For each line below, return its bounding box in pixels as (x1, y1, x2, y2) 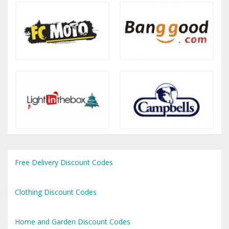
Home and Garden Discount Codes (15, 217, 130, 226)
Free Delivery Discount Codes (15, 157, 113, 167)
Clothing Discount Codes (15, 187, 97, 197)
